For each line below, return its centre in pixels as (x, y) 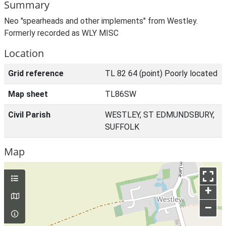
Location (24, 53)
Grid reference (36, 73)
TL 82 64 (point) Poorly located (161, 73)
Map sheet (28, 94)
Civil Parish (29, 115)
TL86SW (121, 94)
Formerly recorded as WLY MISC (61, 33)
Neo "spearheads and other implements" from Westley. (101, 21)
